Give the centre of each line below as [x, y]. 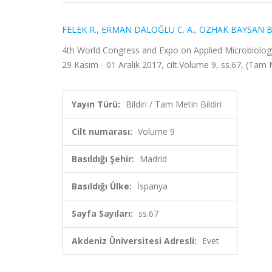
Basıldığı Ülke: [102, 186]
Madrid [153, 159]
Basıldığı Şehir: [103, 159]
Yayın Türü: [96, 104]
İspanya [152, 186]
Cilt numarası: [102, 131]
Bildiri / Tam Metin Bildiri [174, 104]
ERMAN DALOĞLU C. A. [148, 29]
